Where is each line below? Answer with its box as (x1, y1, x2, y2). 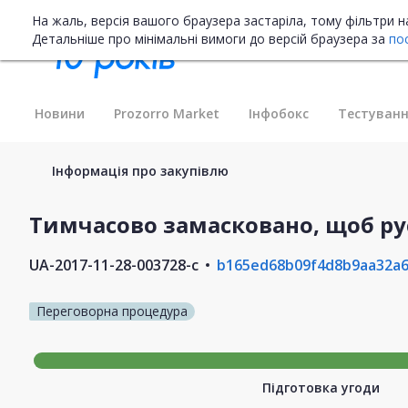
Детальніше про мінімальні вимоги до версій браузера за (32, 30, 389, 47)
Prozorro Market (114, 104, 219, 122)
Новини (35, 104, 85, 122)
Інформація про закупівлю (52, 161, 229, 179)
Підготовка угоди (261, 378, 380, 396)
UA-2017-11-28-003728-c (29, 254, 199, 275)
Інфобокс (249, 104, 309, 122)
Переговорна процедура (36, 301, 188, 320)
